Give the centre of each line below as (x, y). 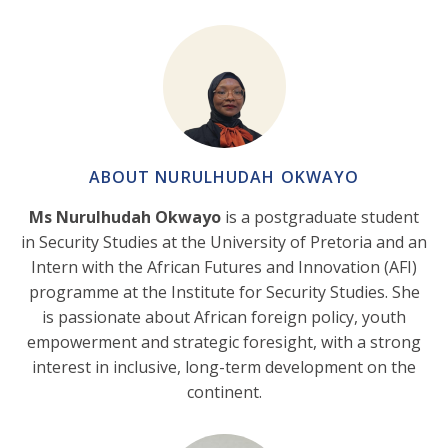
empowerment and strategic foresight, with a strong (224, 342)
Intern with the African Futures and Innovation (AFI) (224, 267)
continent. (224, 392)
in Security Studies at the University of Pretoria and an (224, 242)
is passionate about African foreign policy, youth (224, 317)
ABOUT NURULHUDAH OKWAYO (224, 177)
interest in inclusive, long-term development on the (224, 367)
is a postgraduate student (320, 217)
